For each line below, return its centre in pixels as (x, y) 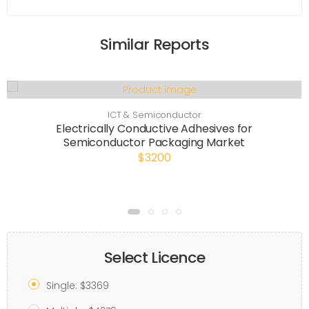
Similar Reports (154, 44)
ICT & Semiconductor (154, 115)
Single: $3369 (78, 286)
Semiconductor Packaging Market (154, 142)
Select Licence (154, 258)
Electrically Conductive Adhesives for (154, 129)
